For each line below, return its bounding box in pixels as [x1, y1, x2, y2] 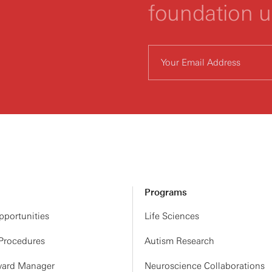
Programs [144, 187, 187, 198]
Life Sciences [144, 211, 199, 222]
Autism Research [144, 236, 214, 246]
